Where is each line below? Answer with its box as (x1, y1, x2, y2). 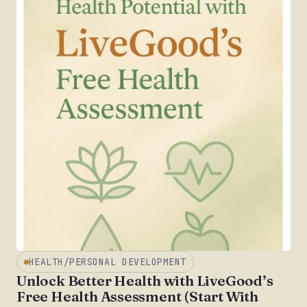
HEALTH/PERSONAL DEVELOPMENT (28, 255, 186, 268)
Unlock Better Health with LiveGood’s (16, 272, 273, 290)
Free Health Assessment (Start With (16, 288, 258, 306)
